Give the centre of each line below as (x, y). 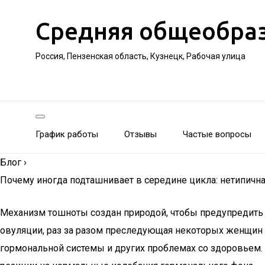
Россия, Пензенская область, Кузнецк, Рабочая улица (140, 56)
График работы (67, 134)
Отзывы (140, 134)
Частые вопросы (217, 134)
